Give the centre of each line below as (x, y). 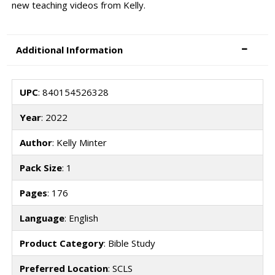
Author (36, 143)
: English (81, 218)
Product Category (61, 243)
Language (42, 218)
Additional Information (70, 49)
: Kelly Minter (79, 143)
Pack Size (41, 168)
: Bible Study (129, 243)
